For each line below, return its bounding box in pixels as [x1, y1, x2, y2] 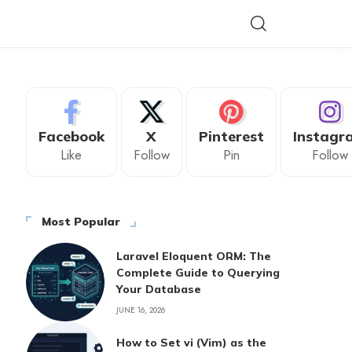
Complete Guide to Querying [115, 265, 280, 280]
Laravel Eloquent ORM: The [115, 248, 271, 263]
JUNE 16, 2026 [115, 303, 165, 316]
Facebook [38, 127, 104, 145]
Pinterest [198, 127, 264, 145]
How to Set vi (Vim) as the [115, 335, 266, 350]
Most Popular [41, 214, 120, 229]
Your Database [115, 281, 201, 296]
